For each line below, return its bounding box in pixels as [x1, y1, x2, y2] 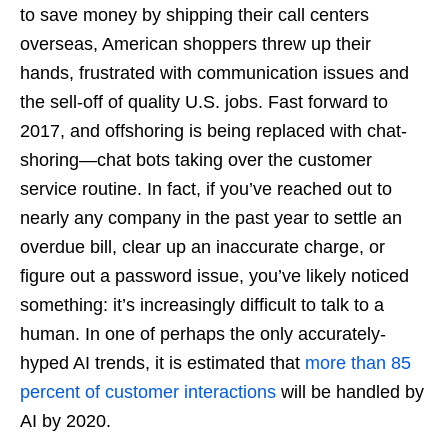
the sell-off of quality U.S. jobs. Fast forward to [20, 91, 388, 112]
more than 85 [305, 352, 411, 373]
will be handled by [276, 381, 424, 402]
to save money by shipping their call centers [20, 4, 369, 25]
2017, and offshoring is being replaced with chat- [20, 120, 407, 141]
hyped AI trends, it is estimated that [20, 352, 305, 373]
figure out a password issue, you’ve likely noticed [20, 265, 409, 286]
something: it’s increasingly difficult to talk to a [20, 294, 384, 315]
